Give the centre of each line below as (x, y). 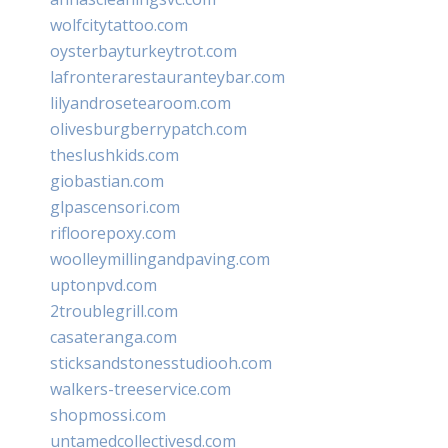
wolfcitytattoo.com (119, 24)
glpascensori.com (115, 206)
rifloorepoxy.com (113, 232)
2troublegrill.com (114, 310)
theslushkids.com (114, 154)
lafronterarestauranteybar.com (167, 76)
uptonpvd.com (103, 284)
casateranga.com (113, 336)
